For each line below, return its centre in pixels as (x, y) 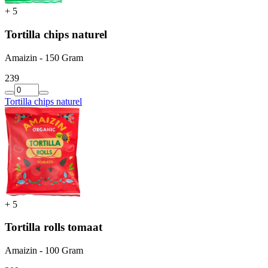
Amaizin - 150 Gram (44, 57)
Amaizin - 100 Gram (44, 251)
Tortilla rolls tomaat (54, 227)
